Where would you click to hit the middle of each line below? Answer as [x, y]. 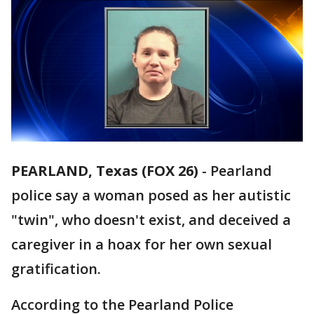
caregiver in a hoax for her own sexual [142, 245]
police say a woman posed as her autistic [151, 196]
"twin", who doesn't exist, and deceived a [151, 220]
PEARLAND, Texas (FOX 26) [105, 171]
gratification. [56, 269]
